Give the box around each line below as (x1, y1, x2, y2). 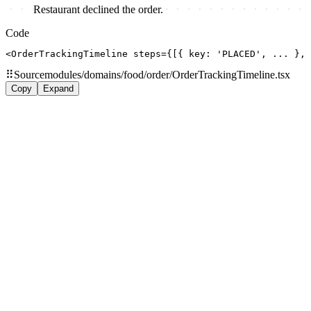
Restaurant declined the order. (33, 3, 163, 16)
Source (14, 69, 44, 81)
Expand (43, 83, 74, 94)
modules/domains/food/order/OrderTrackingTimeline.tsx (44, 69, 290, 81)
